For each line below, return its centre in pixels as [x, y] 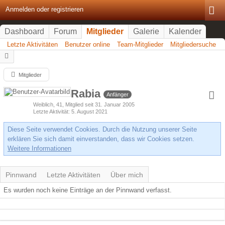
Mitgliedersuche [193, 44]
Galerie [146, 31]
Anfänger [118, 95]
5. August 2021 [89, 111]
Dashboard [24, 31]
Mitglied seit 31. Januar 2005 [100, 104]
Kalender [185, 31]
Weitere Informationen [39, 148]
